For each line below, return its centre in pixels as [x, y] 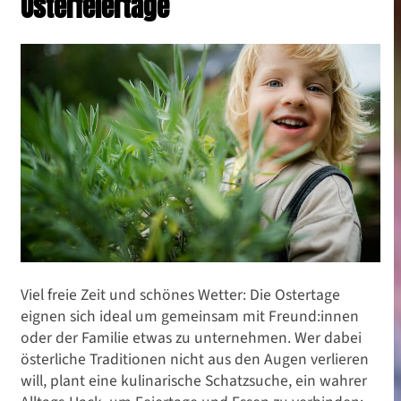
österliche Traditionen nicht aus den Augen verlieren [195, 358]
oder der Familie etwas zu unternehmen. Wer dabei [191, 337]
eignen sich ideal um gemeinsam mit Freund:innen [190, 316]
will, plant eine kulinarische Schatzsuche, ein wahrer [194, 380]
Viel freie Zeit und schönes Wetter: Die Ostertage [180, 294]
